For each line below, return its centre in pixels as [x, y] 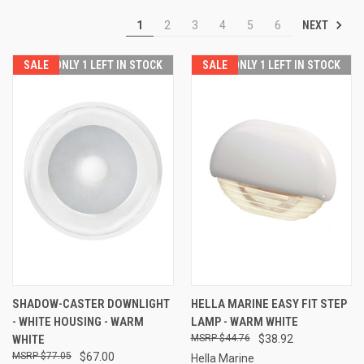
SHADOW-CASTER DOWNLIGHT [91, 303]
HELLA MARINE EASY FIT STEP [269, 303]
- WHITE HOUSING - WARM [78, 321]
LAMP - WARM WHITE [244, 321]
